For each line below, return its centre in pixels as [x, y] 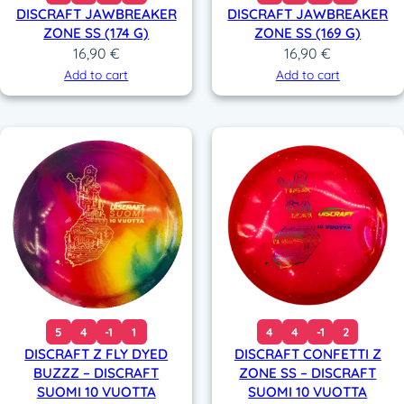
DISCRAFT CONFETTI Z [308, 354]
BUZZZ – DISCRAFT [96, 373]
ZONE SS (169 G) [308, 33]
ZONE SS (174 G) [96, 33]
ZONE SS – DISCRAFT [308, 373]
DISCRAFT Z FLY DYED [96, 354]
